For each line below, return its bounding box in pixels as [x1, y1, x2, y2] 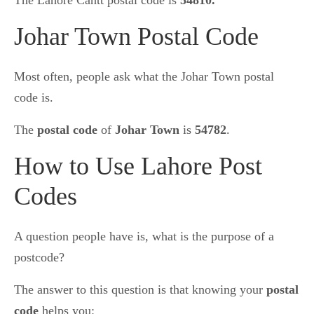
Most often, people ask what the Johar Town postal [14, 69, 274, 84]
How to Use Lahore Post [14, 152, 262, 181]
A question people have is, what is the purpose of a [14, 229, 274, 244]
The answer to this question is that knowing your [14, 282, 266, 297]
